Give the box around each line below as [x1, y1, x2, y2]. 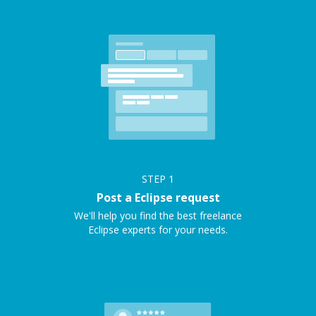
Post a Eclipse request [96, 190, 220, 205]
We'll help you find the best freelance [74, 209, 242, 222]
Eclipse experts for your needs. [88, 223, 228, 236]
